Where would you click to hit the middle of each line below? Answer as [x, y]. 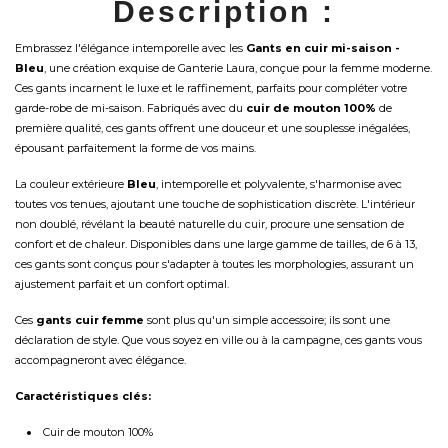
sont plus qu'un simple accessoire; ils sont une [267, 320]
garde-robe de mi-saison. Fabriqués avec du [130, 108]
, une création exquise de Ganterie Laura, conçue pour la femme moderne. [238, 68]
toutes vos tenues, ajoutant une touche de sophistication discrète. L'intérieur [215, 204]
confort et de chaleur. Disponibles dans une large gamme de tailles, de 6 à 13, [216, 244]
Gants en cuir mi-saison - [323, 48]
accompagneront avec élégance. [100, 360]
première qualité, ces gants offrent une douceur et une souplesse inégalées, [212, 128]
